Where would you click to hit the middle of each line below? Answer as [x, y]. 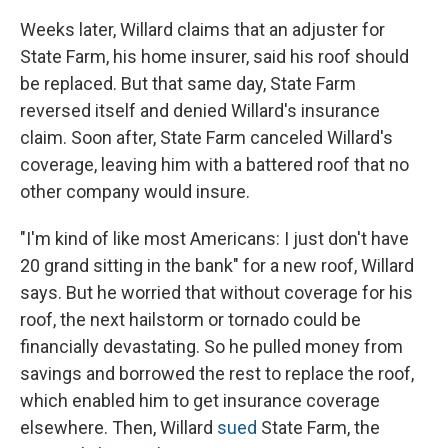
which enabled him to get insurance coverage [200, 401]
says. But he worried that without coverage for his [216, 293]
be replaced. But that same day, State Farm [188, 84]
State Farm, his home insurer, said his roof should [214, 57]
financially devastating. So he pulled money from [211, 347]
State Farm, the [318, 428]
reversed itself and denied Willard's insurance [200, 111]
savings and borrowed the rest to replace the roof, [217, 374]
